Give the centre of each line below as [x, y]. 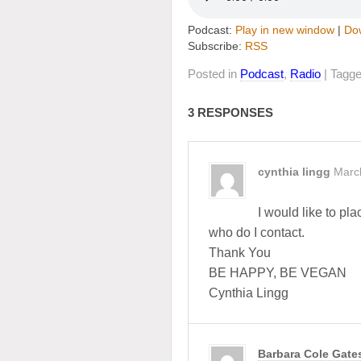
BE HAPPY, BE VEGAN [278, 273]
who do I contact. [257, 232]
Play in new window [285, 30]
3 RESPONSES [230, 112]
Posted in [214, 74]
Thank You [240, 253]
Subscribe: [216, 46]
